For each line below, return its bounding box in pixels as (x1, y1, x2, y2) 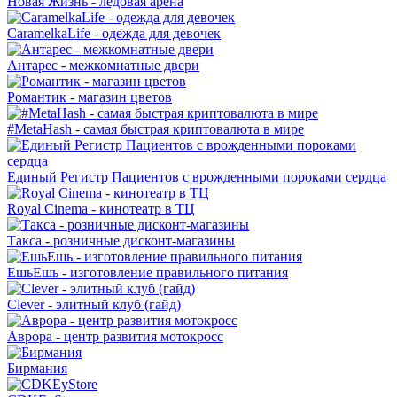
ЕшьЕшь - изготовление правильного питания (7, 265, 288, 281)
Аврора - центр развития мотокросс (7, 329, 223, 345)
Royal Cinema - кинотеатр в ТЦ (7, 201, 195, 217)
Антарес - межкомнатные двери (7, 58, 199, 74)
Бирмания (7, 361, 67, 377)
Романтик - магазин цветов (7, 90, 172, 105)
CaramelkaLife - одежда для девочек (7, 26, 221, 42)
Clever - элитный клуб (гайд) (7, 297, 181, 313)
